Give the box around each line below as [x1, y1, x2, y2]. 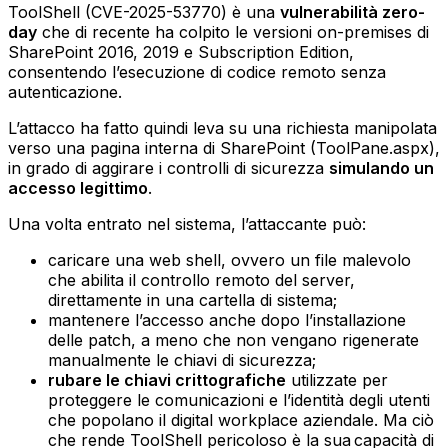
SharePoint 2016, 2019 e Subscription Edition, [8, 41, 354, 62]
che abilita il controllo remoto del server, [48, 269, 355, 290]
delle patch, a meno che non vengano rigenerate [48, 329, 419, 350]
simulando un [329, 157, 434, 178]
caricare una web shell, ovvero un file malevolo [48, 249, 411, 270]
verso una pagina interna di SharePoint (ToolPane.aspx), [8, 137, 440, 158]
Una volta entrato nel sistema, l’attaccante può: [8, 213, 366, 234]
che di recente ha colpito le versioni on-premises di [37, 21, 429, 42]
